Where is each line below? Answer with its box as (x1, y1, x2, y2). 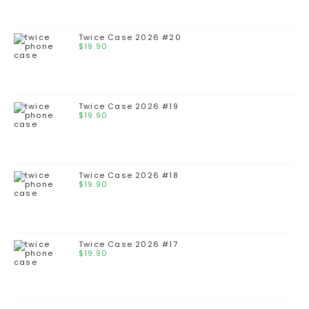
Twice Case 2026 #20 (79, 32, 181, 43)
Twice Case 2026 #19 (79, 101, 179, 112)
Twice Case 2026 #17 (79, 239, 178, 250)
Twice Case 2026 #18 (79, 170, 179, 181)
